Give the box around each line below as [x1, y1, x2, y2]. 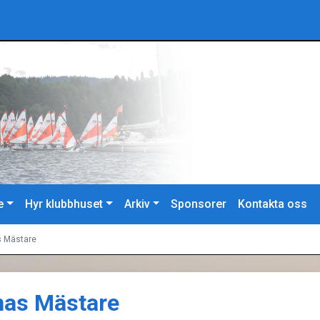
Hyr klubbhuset [25, 197, 104, 211]
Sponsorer [171, 197, 227, 211]
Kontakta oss [238, 197, 308, 211]
